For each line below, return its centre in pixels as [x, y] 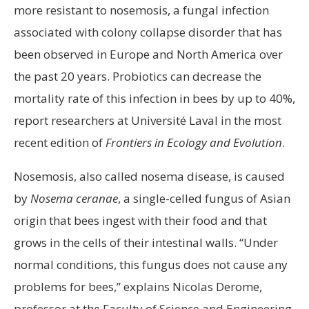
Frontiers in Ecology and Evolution [194, 142]
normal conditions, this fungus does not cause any [151, 264]
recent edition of [60, 142]
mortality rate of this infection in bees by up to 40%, [154, 98]
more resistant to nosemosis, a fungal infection [141, 10]
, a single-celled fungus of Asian [204, 198]
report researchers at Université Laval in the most [148, 120]
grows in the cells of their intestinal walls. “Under [146, 242]
